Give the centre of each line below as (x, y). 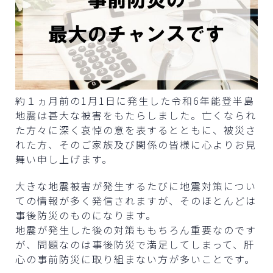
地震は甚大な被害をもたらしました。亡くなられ (136, 115)
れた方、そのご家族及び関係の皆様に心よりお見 (136, 144)
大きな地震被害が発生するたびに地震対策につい (136, 186)
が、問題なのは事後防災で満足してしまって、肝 (135, 244)
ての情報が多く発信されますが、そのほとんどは (136, 200)
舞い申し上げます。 (64, 159)
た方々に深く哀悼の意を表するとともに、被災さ (136, 129)
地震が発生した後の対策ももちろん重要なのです (136, 229)
